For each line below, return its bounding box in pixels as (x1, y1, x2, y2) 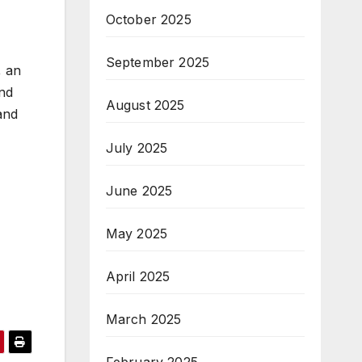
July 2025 (105, 140, 168, 156)
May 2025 (105, 225, 168, 242)
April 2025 (105, 268, 170, 284)
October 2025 (105, 11, 192, 27)
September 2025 (105, 54, 210, 70)
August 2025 (105, 97, 185, 113)
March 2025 (105, 311, 182, 327)
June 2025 (105, 183, 173, 199)
